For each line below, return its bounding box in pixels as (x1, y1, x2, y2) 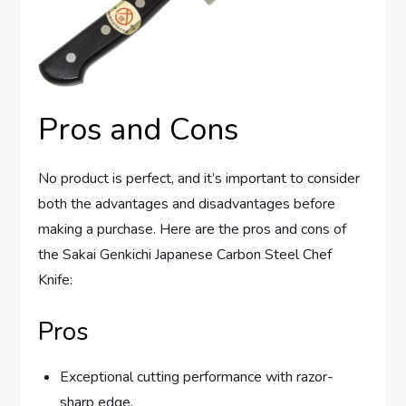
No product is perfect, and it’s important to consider (38, 169, 361, 189)
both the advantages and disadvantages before (38, 194, 336, 215)
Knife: (38, 270, 73, 291)
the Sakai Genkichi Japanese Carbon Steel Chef (38, 245, 333, 266)
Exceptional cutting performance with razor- (60, 367, 334, 388)
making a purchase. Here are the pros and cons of (38, 219, 347, 240)
